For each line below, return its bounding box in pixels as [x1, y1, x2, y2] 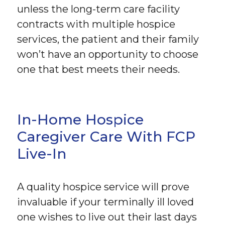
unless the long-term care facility [17, 3, 180, 16]
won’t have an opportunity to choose [17, 48, 199, 61]
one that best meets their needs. [17, 63, 180, 76]
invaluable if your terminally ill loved [17, 196, 194, 208]
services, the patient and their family [17, 33, 199, 46]
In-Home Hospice [17, 111, 144, 129]
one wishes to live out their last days [17, 211, 197, 223]
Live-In [17, 145, 67, 163]
